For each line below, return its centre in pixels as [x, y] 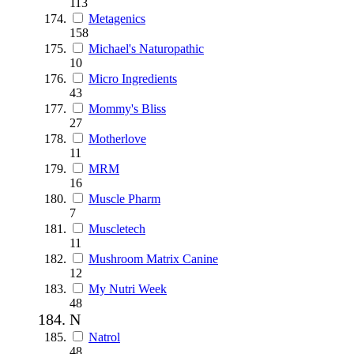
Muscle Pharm [124, 198]
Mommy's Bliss [127, 108]
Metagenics [117, 18]
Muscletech [117, 228]
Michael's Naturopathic [146, 48]
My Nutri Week [128, 288]
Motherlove [117, 138]
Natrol [104, 337]
